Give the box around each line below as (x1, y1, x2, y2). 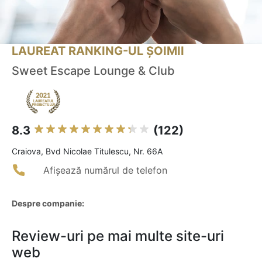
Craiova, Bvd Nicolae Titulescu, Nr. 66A (12, 146, 163, 157)
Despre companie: (12, 198, 84, 209)
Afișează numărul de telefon (43, 164, 167, 177)
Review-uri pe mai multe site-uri (12, 227, 224, 245)
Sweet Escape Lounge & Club (12, 64, 175, 78)
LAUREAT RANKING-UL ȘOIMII (12, 44, 184, 58)
